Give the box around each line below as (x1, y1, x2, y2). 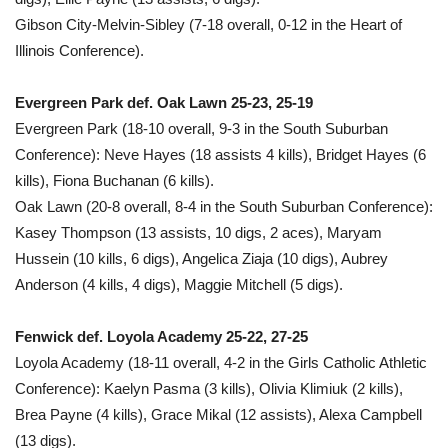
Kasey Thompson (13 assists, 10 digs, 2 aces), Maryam (15, 223, 382, 241)
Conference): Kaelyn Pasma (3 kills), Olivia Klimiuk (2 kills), (15, 379, 403, 397)
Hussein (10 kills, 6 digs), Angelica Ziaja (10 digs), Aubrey (15, 249, 388, 267)
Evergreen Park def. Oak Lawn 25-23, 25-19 (15, 93, 313, 111)
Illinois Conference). (15, 41, 144, 59)
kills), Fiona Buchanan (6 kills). (15, 171, 214, 189)
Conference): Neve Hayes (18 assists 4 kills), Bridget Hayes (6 (15, 145, 426, 163)
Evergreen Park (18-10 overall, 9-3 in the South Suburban (15, 119, 388, 137)
